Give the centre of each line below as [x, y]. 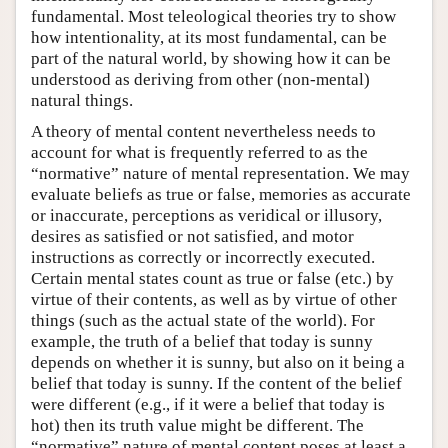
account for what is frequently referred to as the [199, 152]
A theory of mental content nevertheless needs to [203, 131]
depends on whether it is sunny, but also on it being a [218, 362]
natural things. [82, 100]
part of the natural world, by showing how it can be [211, 58]
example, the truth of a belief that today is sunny [202, 341]
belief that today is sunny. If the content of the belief [216, 383]
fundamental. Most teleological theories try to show [213, 16]
